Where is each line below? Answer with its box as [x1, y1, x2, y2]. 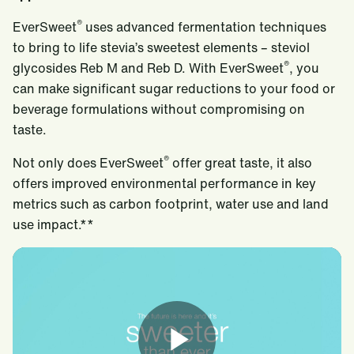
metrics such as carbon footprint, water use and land [13, 194, 329, 213]
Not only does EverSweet [13, 153, 164, 172]
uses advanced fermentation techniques [82, 17, 326, 36]
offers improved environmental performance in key [13, 174, 316, 193]
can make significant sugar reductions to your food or [13, 79, 335, 98]
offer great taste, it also [169, 153, 312, 172]
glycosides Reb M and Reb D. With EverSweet [13, 58, 284, 77]
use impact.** [13, 215, 94, 234]
